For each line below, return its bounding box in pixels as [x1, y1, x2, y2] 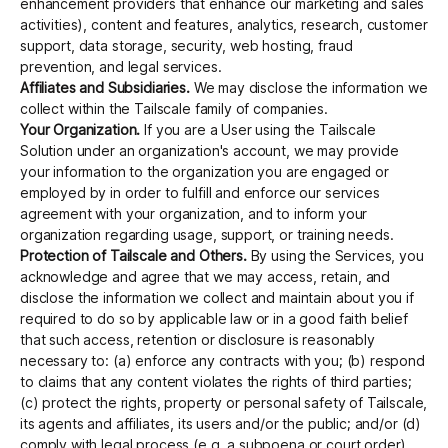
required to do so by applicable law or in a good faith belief [20, 310, 408, 328]
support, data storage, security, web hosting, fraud [20, 37, 353, 55]
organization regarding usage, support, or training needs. [20, 226, 394, 244]
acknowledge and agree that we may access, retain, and [20, 268, 391, 286]
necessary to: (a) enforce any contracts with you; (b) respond [20, 352, 425, 370]
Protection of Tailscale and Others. [20, 247, 247, 265]
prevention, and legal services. [20, 58, 222, 76]
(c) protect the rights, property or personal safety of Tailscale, [20, 394, 428, 412]
